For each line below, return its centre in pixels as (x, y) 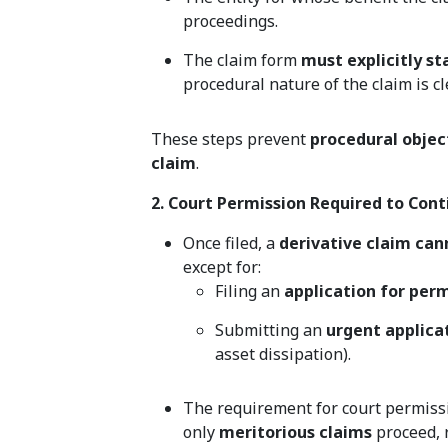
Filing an (250, 291)
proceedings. (231, 21)
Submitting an (271, 330)
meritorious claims (296, 432)
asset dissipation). (283, 354)
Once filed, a (231, 243)
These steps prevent (231, 139)
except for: (222, 267)
